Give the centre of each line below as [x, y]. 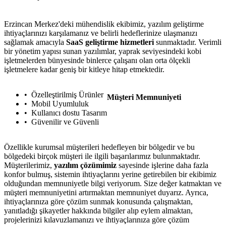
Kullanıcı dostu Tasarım [69, 113]
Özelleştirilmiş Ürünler [67, 95]
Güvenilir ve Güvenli [65, 122]
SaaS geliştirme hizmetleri [110, 42]
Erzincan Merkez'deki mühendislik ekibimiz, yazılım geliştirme [104, 24]
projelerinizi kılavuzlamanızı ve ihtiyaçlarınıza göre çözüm [97, 220]
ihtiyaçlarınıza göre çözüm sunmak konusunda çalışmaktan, [98, 202]
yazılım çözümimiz [85, 165]
